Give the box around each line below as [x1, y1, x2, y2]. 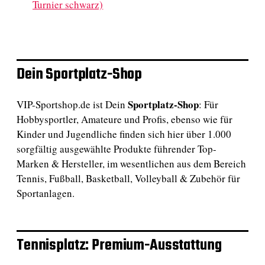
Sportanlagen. [17, 186, 75, 200]
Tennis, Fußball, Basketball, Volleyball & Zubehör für [17, 171, 240, 185]
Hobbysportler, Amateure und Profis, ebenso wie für [17, 112, 232, 126]
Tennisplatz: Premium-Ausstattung [17, 233, 222, 257]
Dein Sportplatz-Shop [17, 62, 143, 86]
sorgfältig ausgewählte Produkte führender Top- [17, 141, 216, 156]
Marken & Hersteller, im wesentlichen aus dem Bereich [17, 156, 246, 170]
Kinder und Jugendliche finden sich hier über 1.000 [17, 127, 231, 141]
